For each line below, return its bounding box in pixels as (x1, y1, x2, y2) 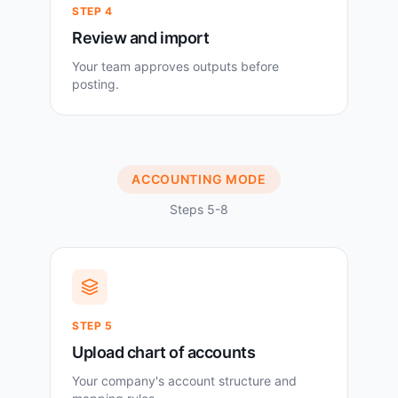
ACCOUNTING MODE (131, 171, 267, 187)
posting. (72, 76, 119, 92)
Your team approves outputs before (72, 59, 279, 75)
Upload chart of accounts (72, 343, 256, 362)
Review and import (72, 28, 210, 48)
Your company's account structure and (72, 373, 297, 389)
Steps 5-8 (170, 202, 228, 218)
